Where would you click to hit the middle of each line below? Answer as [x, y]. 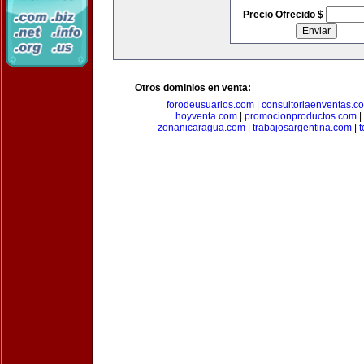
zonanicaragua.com [201, 128]
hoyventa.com [206, 116]
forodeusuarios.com [210, 105]
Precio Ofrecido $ [284, 15]
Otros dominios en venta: [193, 88]
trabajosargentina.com [302, 128]
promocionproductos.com [300, 116]
